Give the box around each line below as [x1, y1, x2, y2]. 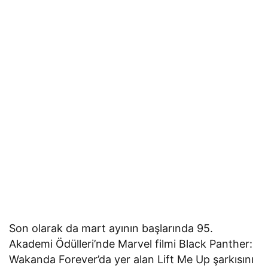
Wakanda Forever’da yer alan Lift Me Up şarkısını [9, 252, 254, 266]
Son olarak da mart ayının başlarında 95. [9, 221, 214, 234]
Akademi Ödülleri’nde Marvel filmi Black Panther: [9, 237, 253, 250]
